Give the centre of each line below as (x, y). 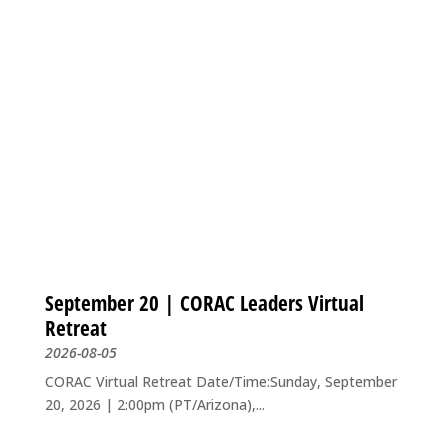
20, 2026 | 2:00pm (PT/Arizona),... (154, 404)
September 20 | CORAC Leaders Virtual (204, 302)
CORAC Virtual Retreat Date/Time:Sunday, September (220, 381)
